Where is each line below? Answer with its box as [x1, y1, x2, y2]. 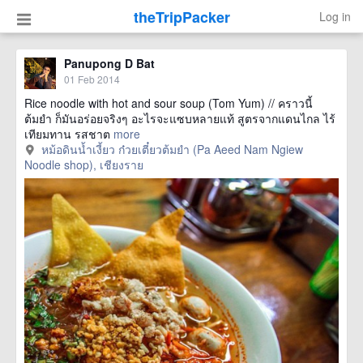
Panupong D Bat [64, 55, 155, 71]
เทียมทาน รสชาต [24, 126, 110, 142]
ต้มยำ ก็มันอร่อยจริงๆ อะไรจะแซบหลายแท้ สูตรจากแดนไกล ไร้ [24, 110, 335, 126]
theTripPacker [133, 6, 230, 28]
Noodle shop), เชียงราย [24, 156, 143, 173]
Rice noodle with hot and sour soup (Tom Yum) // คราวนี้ [24, 95, 313, 111]
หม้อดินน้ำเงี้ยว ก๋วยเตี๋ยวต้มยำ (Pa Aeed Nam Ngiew [41, 141, 303, 157]
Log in [319, 8, 351, 24]
